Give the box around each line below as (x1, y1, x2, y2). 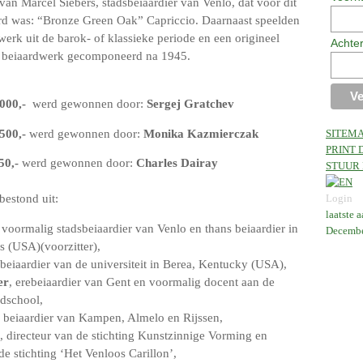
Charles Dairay (136, 156, 218, 170)
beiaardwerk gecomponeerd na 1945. (2, 49, 190, 63)
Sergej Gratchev (147, 96, 234, 110)
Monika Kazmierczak (143, 126, 258, 140)
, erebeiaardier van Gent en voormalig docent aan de (9, 275, 275, 288)
